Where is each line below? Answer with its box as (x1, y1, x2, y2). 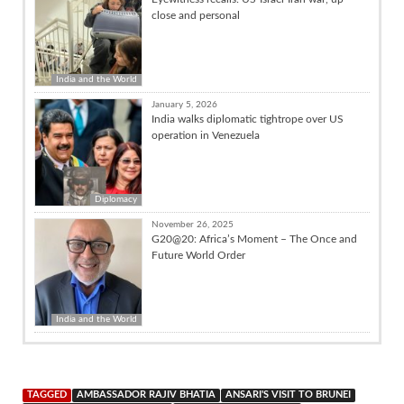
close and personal (151, 9, 240, 21)
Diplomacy (95, 194, 137, 204)
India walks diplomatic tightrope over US (151, 113, 344, 124)
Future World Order (151, 249, 245, 261)
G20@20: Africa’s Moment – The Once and (151, 233, 357, 244)
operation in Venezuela (151, 129, 260, 141)
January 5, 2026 (151, 99, 217, 109)
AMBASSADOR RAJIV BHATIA (77, 390, 216, 399)
